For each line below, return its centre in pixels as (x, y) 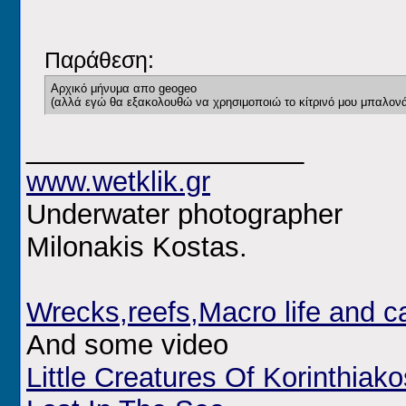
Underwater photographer (184, 215)
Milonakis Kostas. (137, 247)
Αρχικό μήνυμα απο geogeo (124, 89)
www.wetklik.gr (118, 182)
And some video (127, 345)
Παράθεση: (99, 60)
